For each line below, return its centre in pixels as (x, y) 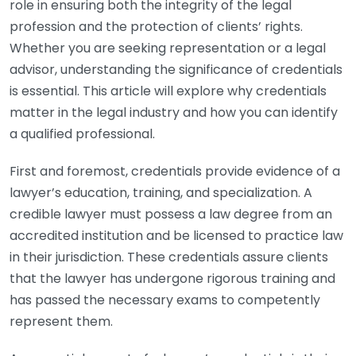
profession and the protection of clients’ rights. (156, 27)
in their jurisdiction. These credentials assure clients (169, 257)
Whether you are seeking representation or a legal (168, 48)
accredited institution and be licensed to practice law (176, 236)
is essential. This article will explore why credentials (168, 91)
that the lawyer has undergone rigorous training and (172, 279)
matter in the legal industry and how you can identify (174, 112)
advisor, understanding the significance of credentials (176, 70)
